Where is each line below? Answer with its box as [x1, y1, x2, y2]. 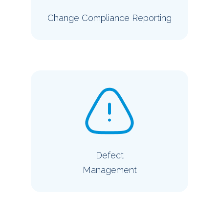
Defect [95, 150, 124, 160]
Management [82, 164, 137, 175]
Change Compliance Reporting [47, 12, 172, 23]
